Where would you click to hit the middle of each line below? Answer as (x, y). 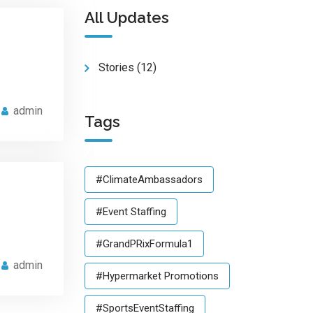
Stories (116, 67)
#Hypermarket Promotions (157, 276)
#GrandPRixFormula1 (144, 244)
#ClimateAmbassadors (149, 180)
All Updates (127, 17)
